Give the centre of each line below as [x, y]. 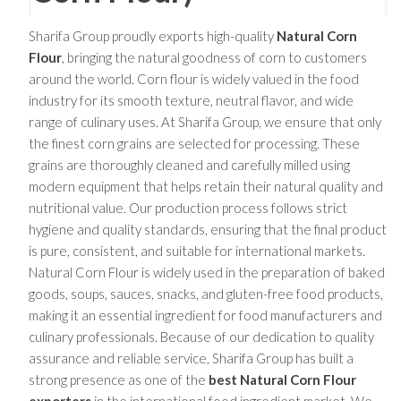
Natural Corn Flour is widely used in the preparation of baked [206, 272]
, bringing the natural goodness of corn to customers [214, 57]
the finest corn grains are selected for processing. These [194, 143]
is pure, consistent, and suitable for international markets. [196, 251]
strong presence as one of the [118, 380]
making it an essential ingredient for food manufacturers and [205, 315]
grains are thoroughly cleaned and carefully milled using [189, 165]
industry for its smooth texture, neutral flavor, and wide [191, 100]
